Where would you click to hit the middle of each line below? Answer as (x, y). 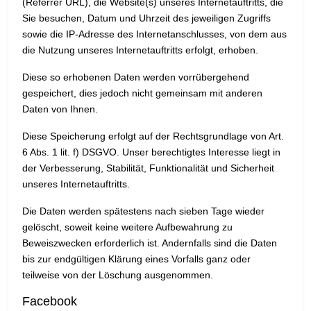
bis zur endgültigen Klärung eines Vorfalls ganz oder (136, 259)
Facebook (50, 302)
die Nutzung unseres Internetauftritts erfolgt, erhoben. (140, 50)
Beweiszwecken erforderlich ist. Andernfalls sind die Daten (150, 243)
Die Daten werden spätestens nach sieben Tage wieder (143, 211)
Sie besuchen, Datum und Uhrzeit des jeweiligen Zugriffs (146, 18)
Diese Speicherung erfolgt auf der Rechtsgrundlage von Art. (153, 136)
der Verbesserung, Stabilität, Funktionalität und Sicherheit (148, 168)
